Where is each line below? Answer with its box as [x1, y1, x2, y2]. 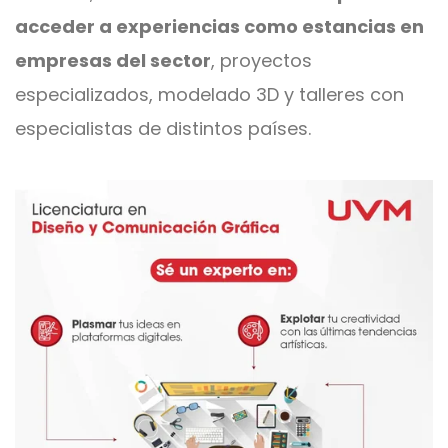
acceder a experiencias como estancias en [15, 14, 424, 39]
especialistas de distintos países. [15, 116, 311, 141]
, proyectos [211, 48, 312, 73]
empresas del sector [15, 48, 211, 73]
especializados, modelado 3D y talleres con [15, 82, 404, 107]
